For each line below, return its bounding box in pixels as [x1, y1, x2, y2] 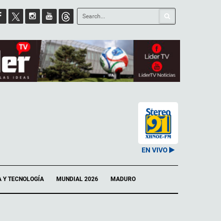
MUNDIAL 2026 [56, 175, 98, 183]
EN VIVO [141, 146, 168, 154]
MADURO [110, 175, 136, 183]
